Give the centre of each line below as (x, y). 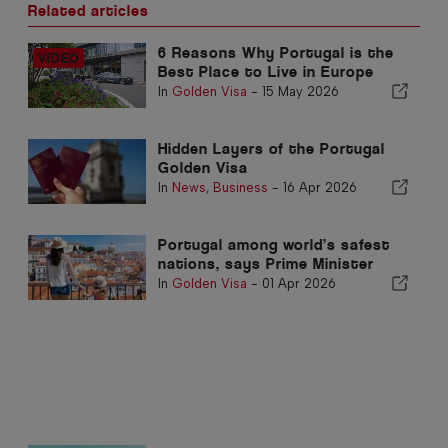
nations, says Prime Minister (265, 263)
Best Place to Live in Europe (265, 71)
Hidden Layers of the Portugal (271, 148)
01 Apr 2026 (298, 283)
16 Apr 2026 (319, 187)
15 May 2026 (300, 91)
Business (240, 187)
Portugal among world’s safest (273, 244)
